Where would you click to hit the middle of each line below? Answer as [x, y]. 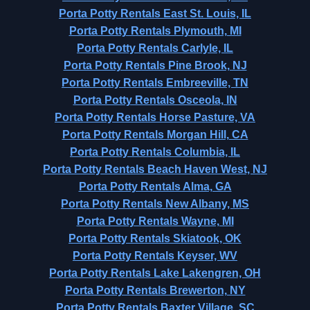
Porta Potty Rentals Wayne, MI [155, 221]
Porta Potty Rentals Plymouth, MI [155, 31]
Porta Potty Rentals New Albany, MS [155, 204]
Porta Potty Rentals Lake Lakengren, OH [155, 273]
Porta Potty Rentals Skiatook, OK [155, 238]
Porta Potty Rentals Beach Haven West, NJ [155, 169]
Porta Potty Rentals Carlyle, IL [155, 48]
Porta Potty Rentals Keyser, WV [155, 256]
